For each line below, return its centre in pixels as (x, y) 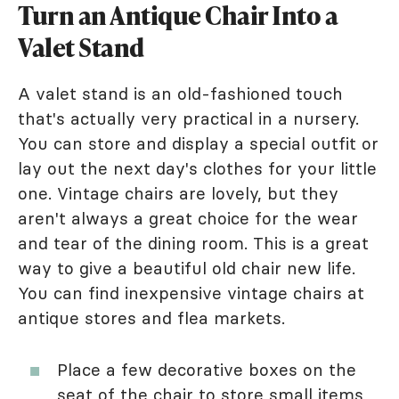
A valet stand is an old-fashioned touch (180, 93)
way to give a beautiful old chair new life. (187, 268)
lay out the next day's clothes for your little (197, 168)
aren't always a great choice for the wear (188, 218)
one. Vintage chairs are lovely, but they (178, 193)
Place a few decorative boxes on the (207, 369)
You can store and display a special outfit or (198, 143)
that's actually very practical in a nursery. (188, 118)
